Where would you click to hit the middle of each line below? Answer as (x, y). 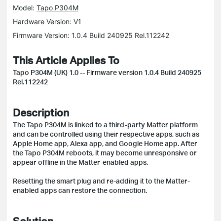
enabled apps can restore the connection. (80, 190)
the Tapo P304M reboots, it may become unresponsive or (105, 152)
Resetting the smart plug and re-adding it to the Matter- (101, 181)
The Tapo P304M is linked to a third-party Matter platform (105, 124)
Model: (25, 7)
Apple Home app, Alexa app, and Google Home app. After (105, 143)
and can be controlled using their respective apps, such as (106, 134)
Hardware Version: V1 (47, 21)
